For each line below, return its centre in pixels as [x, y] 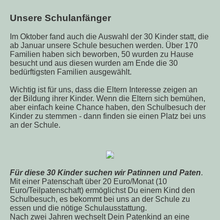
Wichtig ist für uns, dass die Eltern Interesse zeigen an [104, 90]
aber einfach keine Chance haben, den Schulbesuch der [108, 108]
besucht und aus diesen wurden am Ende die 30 [94, 63]
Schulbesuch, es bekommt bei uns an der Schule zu [100, 199]
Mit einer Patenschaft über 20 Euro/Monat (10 [88, 181]
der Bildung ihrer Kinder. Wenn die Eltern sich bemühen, [108, 99]
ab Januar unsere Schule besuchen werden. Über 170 [104, 46]
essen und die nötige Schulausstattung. [78, 208]
